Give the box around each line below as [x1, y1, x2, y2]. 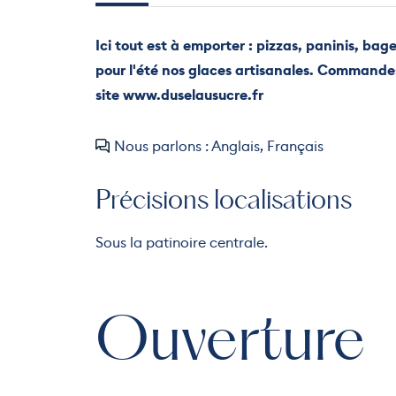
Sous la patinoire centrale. [95, 233, 268, 253]
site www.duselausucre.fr [95, 86, 263, 105]
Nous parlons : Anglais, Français [113, 137, 324, 156]
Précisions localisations [95, 189, 352, 215]
